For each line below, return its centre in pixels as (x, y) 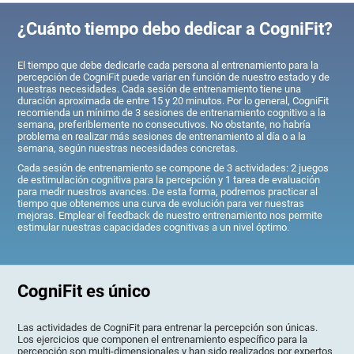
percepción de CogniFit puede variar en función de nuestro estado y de (174, 77)
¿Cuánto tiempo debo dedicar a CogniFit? (175, 28)
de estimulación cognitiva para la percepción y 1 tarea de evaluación (169, 179)
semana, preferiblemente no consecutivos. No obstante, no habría (164, 124)
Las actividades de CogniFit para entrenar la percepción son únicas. (168, 328)
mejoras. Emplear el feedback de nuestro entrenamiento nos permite (170, 215)
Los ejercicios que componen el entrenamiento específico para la (163, 340)
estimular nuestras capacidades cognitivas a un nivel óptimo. (154, 227)
